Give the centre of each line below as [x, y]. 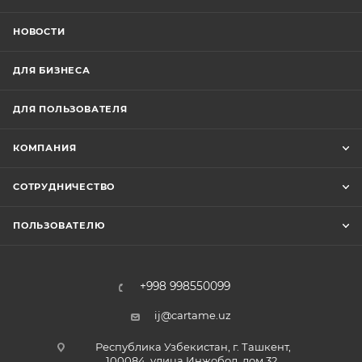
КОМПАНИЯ [45, 147]
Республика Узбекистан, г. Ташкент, [193, 346]
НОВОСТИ [39, 31]
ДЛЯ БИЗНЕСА [52, 70]
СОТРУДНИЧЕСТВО [64, 186]
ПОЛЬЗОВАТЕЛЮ [59, 225]
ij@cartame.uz [193, 315]
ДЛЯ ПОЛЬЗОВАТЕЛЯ [70, 109]
